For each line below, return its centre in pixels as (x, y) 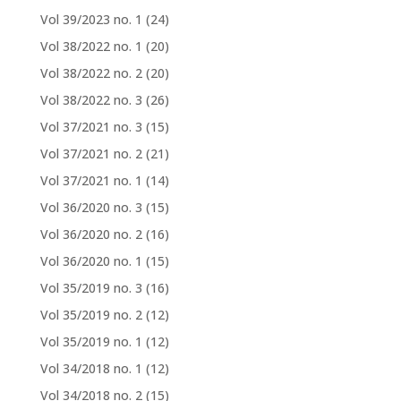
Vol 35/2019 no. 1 (91, 342)
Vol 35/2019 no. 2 (91, 315)
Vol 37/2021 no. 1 (91, 181)
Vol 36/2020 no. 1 (91, 261)
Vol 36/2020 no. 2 (91, 235)
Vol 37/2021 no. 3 (91, 127)
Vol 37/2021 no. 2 (91, 154)
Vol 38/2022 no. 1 (91, 47)
